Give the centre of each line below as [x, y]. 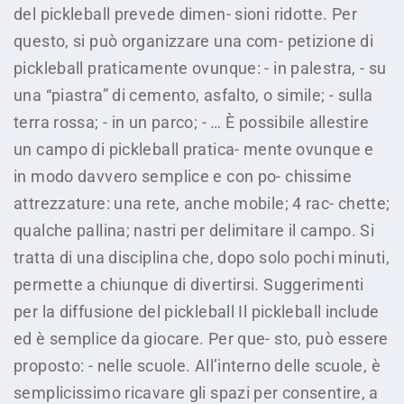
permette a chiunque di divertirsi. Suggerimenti [189, 285]
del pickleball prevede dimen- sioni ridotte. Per [185, 14]
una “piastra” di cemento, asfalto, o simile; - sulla [193, 95]
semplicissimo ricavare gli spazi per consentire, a [196, 393]
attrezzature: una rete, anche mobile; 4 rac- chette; [202, 203]
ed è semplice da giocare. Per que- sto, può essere [201, 339]
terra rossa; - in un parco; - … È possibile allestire [191, 122]
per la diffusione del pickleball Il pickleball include [197, 312]
